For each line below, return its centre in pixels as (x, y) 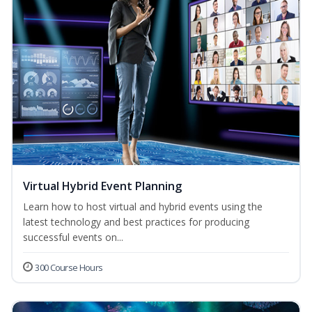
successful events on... (73, 237)
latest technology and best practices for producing (136, 222)
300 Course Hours (69, 268)
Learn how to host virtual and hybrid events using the (143, 207)
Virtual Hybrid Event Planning (102, 186)
